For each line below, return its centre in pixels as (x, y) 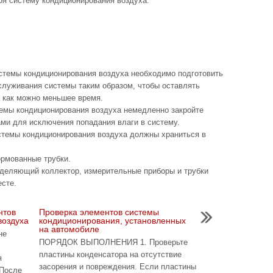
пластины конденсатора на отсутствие (110, 254)
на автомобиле (69, 229)
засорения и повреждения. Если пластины (118, 267)
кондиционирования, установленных (112, 221)
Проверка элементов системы (99, 212)
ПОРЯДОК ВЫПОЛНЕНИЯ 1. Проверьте (113, 242)
